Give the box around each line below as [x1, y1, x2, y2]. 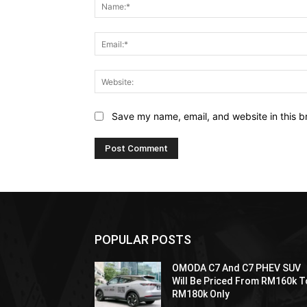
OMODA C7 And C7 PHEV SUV [172, 262, 302, 273]
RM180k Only [172, 288, 230, 299]
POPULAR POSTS [95, 232, 191, 247]
